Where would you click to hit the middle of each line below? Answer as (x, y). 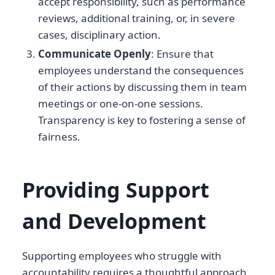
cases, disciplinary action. (99, 34)
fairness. (59, 136)
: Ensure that (182, 53)
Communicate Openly (94, 53)
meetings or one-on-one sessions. (120, 103)
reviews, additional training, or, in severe (136, 18)
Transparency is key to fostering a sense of (141, 120)
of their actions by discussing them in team (142, 87)
